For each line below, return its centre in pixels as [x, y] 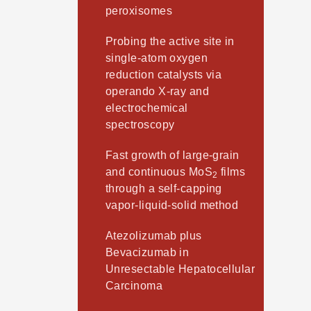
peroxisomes [139, 11]
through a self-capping [164, 189]
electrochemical [147, 108]
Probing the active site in [170, 42]
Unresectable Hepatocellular [180, 269]
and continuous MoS [159, 172]
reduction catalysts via [164, 75]
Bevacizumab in [148, 253]
